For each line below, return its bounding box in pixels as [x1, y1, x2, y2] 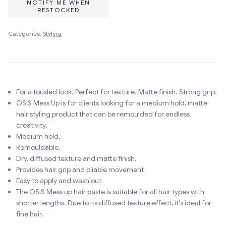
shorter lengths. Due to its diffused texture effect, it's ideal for [16, 198, 211, 207]
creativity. [16, 121, 47, 130]
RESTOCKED [37, 6, 80, 14]
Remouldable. [16, 143, 61, 152]
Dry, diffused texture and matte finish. [16, 154, 137, 163]
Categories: [8, 30, 43, 37]
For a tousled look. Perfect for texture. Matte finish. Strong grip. [16, 87, 217, 96]
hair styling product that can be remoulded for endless [16, 109, 190, 119]
